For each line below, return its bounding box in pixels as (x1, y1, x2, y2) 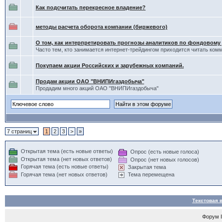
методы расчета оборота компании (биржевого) (35, 24, 167, 30)
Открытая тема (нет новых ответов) (20, 156, 112, 162)
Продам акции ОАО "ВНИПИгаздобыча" (35, 78, 144, 84)
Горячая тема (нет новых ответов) (20, 171, 108, 177)
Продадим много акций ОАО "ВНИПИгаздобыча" (35, 85, 159, 91)
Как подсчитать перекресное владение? (35, 4, 146, 10)
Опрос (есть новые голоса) (130, 149, 199, 155)
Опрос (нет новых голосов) (130, 156, 199, 163)
